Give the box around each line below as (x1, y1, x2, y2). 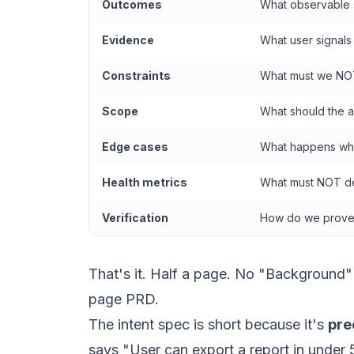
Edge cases (102, 140, 168, 153)
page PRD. (88, 291, 159, 307)
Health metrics (102, 175, 187, 189)
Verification (102, 211, 168, 224)
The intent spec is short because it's (88, 316, 328, 333)
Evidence (102, 33, 154, 47)
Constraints (102, 69, 171, 82)
